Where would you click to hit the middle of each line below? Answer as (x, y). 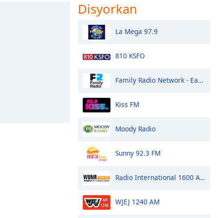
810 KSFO (130, 55)
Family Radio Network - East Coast (157, 80)
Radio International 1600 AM (158, 177)
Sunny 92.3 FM (138, 153)
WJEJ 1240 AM (137, 201)
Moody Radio (136, 128)
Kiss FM (127, 104)
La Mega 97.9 (136, 31)
